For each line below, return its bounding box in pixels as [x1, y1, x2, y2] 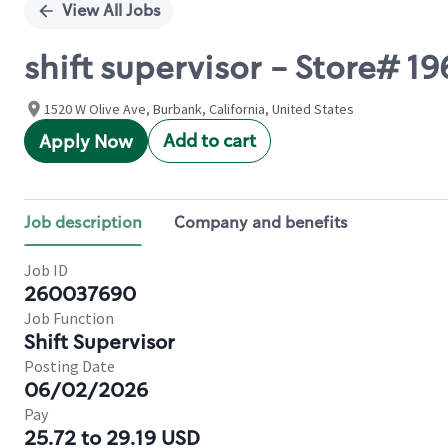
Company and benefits [174, 212, 348, 233]
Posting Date [24, 356, 115, 376]
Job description [24, 212, 142, 233]
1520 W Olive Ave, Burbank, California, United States [44, 100, 354, 118]
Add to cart [163, 129, 256, 153]
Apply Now [39, 130, 133, 154]
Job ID [24, 260, 68, 280]
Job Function [24, 308, 114, 328]
